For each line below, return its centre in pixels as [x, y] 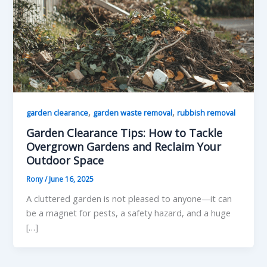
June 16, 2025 [72, 179]
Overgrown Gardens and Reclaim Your [124, 147]
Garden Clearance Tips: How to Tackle [125, 133]
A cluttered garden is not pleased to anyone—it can [129, 198]
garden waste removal [133, 113]
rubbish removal [207, 113]
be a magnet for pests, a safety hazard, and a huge [129, 212]
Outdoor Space [65, 161]
